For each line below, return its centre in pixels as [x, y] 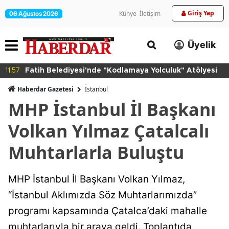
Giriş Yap [201, 13]
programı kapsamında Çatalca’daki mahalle [108, 211]
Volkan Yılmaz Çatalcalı [109, 131]
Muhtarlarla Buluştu [96, 152]
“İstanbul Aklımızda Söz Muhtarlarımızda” [102, 195]
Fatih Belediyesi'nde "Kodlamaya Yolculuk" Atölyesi [121, 70]
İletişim [150, 14]
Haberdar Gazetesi [45, 89]
